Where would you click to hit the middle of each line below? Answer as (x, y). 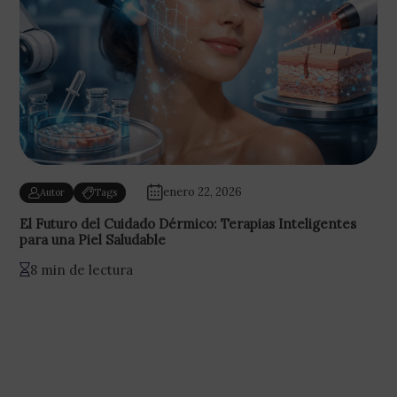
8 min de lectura (82, 269)
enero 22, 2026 (202, 192)
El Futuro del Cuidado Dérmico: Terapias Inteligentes (188, 223)
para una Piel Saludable (93, 239)
